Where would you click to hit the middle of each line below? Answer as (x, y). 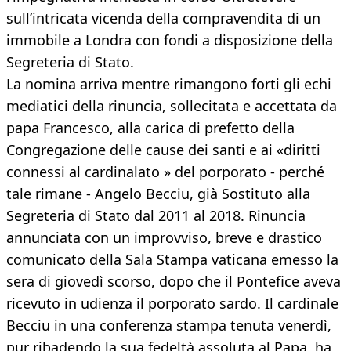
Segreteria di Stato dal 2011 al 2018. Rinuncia (156, 216)
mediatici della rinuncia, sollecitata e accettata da (172, 106)
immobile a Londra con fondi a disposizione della (170, 40)
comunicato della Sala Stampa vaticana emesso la (172, 260)
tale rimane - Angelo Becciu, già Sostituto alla (158, 194)
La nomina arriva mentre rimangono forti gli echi (169, 84)
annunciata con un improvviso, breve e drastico (164, 238)
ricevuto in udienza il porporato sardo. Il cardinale (172, 304)
